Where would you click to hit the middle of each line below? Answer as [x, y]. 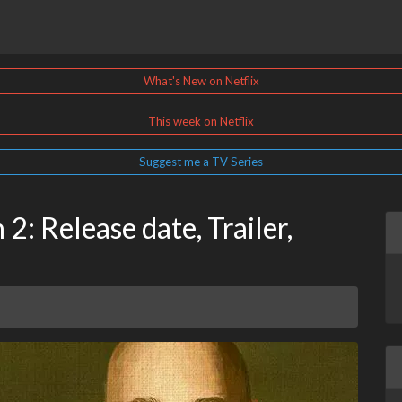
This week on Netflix [201, 122]
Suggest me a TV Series [201, 162]
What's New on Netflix [201, 81]
